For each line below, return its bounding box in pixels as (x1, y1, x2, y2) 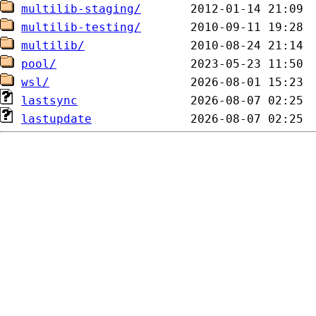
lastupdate (21, 112, 92, 126)
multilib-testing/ (21, 20, 141, 34)
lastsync (21, 94, 78, 107)
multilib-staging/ (21, 2, 141, 16)
